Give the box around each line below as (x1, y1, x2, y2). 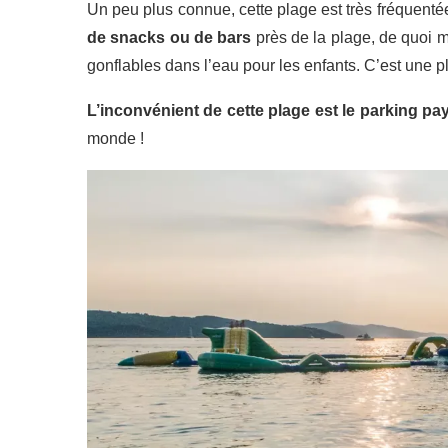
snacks (110, 28, 166, 46)
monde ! (87, 129, 144, 147)
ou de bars (169, 28, 252, 46)
